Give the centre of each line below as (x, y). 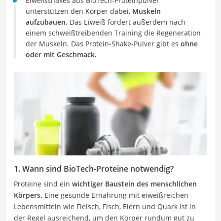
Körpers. (28, 195)
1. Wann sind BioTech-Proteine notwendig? (94, 168)
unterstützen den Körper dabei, (79, 11)
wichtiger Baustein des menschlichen (134, 184)
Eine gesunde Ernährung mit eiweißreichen (115, 195)
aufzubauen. (48, 22)
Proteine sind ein (43, 184)
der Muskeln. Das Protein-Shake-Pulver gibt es (103, 44)
